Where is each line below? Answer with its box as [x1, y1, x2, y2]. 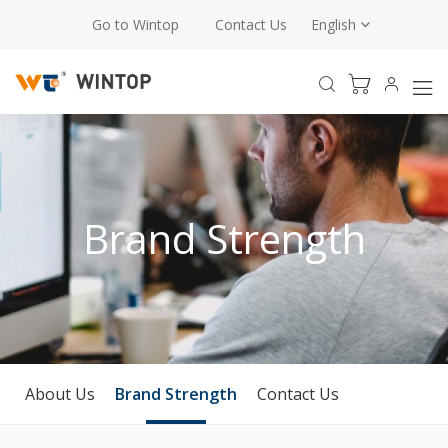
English [310, 15, 356, 34]
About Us [25, 383, 95, 405]
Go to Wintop [91, 15, 179, 34]
